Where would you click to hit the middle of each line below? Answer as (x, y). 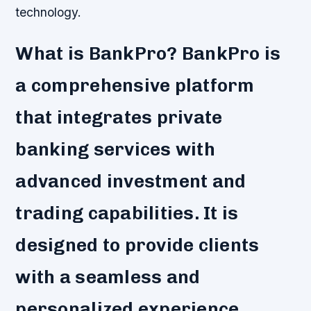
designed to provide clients (137, 245)
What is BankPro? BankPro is (148, 54)
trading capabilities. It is (127, 213)
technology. (49, 12)
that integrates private (119, 118)
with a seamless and (108, 277)
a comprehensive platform (135, 86)
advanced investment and (131, 182)
